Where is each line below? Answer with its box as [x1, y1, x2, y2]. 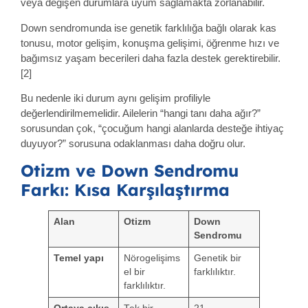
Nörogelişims [123, 253, 180, 264]
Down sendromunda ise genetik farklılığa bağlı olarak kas [21, 21, 276, 34]
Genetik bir [193, 253, 241, 264]
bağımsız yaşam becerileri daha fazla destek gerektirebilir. [21, 52, 280, 64]
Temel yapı [53, 253, 104, 264]
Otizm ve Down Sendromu [21, 160, 239, 181]
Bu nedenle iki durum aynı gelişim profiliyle [21, 92, 210, 104]
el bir [123, 267, 145, 278]
